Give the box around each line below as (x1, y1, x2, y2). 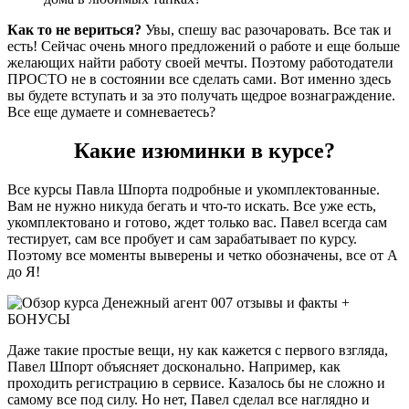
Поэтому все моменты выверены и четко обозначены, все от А (7, 247, 398, 264)
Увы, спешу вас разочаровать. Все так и (142, 22, 392, 38)
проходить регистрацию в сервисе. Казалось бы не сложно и (7, 375, 385, 392)
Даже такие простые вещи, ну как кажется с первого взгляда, (7, 342, 388, 359)
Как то (7, 22, 52, 38)
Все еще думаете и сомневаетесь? (7, 104, 215, 121)
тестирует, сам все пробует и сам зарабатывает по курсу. (7, 231, 357, 247)
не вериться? (52, 22, 142, 38)
